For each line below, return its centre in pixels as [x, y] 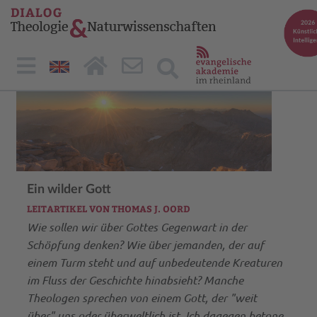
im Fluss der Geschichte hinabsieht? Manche [135, 279]
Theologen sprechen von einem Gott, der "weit [142, 297]
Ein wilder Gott [69, 189]
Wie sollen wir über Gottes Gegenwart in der [137, 226]
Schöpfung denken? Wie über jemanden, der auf [145, 244]
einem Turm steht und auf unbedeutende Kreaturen [154, 262]
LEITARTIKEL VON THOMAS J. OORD [108, 208]
